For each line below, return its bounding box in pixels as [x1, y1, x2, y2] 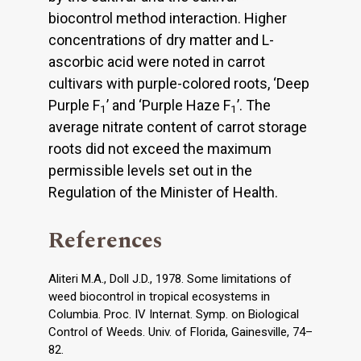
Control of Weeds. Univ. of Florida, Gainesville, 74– [48, 324, 313, 339]
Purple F [48, 96, 100, 114]
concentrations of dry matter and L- [48, 31, 274, 48]
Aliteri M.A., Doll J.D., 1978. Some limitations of [48, 271, 292, 286]
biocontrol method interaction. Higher [48, 9, 287, 27]
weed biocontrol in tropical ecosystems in [48, 288, 270, 304]
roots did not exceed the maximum [48, 139, 272, 157]
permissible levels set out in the [48, 161, 252, 179]
